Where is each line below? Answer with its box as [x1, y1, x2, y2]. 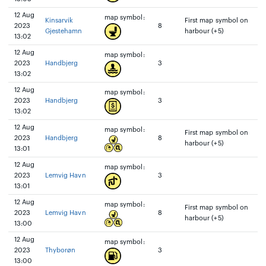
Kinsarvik [45, 17, 74, 24]
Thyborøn [45, 247, 76, 254]
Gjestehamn [45, 28, 83, 34]
